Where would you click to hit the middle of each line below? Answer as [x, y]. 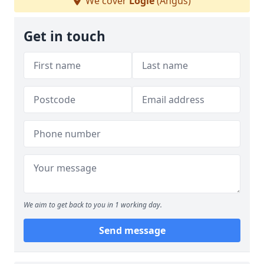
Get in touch [65, 36]
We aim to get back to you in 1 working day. [93, 205]
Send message [132, 230]
